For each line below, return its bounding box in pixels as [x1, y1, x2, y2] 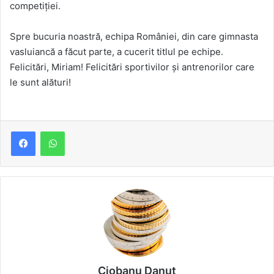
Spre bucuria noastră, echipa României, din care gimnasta [10, 31, 258, 43]
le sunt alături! [10, 76, 71, 89]
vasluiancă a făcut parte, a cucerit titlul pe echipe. [10, 46, 223, 58]
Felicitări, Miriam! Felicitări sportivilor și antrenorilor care [10, 61, 254, 73]
